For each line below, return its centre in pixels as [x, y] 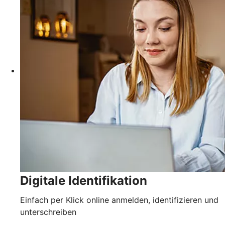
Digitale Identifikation [84, 180]
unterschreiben [48, 212]
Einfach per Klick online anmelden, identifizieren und [119, 200]
